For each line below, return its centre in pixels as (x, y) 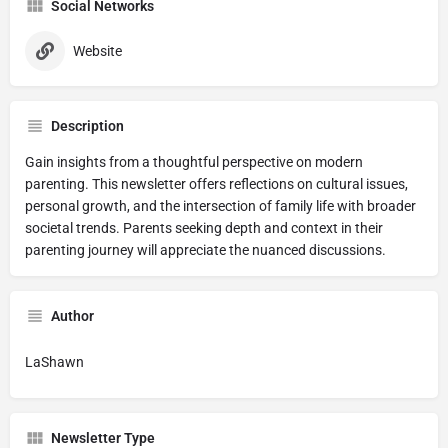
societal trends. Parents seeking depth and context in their (204, 228)
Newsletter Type (103, 438)
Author (72, 316)
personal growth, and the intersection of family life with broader (220, 206)
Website (97, 51)
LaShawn (54, 362)
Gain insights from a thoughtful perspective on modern (194, 162)
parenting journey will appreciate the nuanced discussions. (205, 250)
